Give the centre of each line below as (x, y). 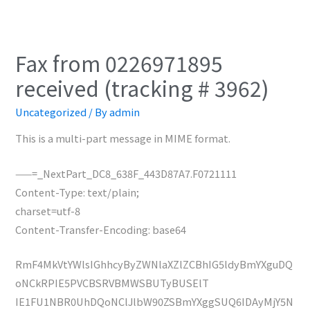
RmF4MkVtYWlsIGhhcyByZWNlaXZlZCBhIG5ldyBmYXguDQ (154, 264)
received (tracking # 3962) (143, 88)
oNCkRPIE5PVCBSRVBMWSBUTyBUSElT (112, 283)
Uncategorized (51, 111)
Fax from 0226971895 (119, 63)
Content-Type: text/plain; (77, 192)
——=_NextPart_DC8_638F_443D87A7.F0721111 (126, 173)
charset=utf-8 (48, 210)
